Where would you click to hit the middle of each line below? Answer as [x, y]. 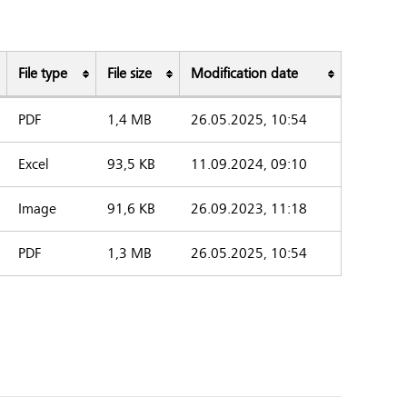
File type [43, 74]
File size [129, 74]
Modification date [244, 74]
